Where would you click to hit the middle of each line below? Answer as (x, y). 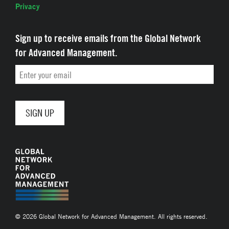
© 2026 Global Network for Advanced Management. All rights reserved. (111, 216)
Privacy (28, 6)
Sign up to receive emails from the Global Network (108, 38)
